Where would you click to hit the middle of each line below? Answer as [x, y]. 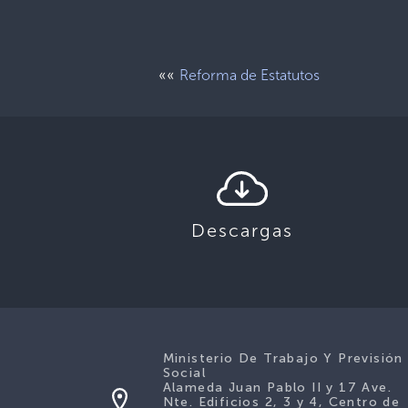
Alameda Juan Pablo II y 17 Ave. [277, 388]
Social [184, 373]
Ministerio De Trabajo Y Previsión [283, 358]
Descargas [242, 230]
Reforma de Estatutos [250, 75]
